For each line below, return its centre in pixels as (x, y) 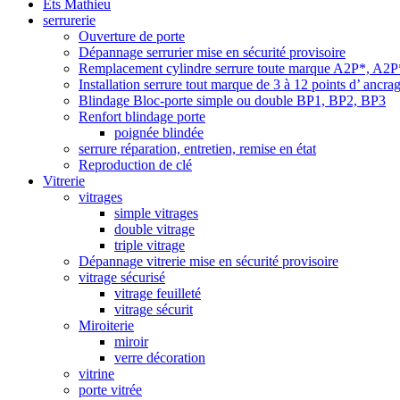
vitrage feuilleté (158, 293)
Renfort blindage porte (142, 116)
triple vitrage (150, 245)
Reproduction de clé (135, 164)
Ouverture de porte (132, 36)
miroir (131, 341)
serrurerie (69, 20)
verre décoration (160, 357)
